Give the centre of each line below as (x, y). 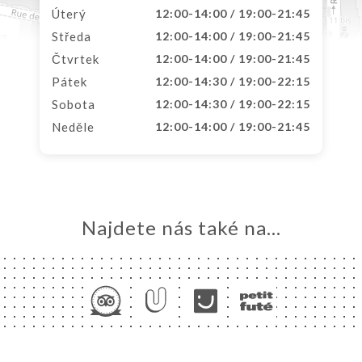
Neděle (73, 127)
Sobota (74, 104)
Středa (72, 36)
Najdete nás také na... (181, 227)
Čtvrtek (76, 59)
